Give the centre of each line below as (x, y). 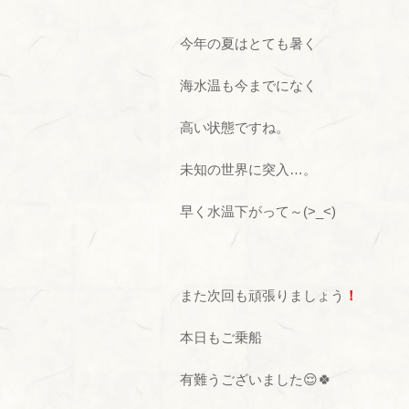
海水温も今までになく (248, 85)
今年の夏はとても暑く (248, 43)
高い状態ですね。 (235, 127)
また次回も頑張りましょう (262, 295)
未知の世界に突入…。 (248, 169)
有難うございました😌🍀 (256, 379)
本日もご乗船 (221, 337)
